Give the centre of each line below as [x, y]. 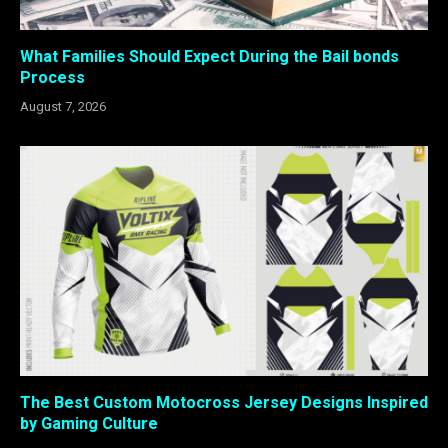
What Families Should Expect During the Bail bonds [209, 57]
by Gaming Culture [89, 423]
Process [52, 78]
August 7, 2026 [63, 107]
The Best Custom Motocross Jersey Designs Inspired [224, 402]
